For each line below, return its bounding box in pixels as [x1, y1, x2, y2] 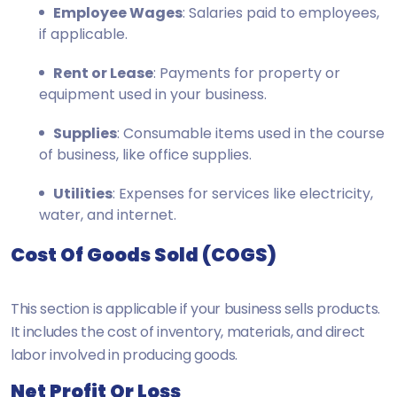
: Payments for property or [153, 62, 340, 83]
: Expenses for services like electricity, [113, 183, 373, 204]
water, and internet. [39, 204, 176, 225]
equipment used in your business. [39, 83, 267, 105]
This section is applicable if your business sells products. [11, 298, 381, 319]
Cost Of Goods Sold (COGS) [11, 241, 276, 268]
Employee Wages [53, 2, 183, 23]
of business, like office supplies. [39, 144, 252, 165]
